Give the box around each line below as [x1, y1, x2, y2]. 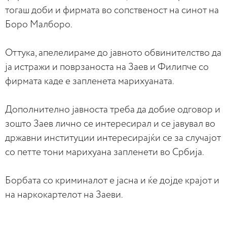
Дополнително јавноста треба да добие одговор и [5, 104, 220, 115]
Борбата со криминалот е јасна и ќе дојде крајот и [5, 175, 219, 185]
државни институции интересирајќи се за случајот [5, 133, 221, 143]
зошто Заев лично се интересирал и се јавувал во [5, 119, 215, 129]
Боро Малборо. [5, 19, 72, 29]
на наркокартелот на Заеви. [5, 190, 123, 200]
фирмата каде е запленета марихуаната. [5, 76, 174, 86]
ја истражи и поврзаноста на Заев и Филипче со [5, 62, 209, 72]
